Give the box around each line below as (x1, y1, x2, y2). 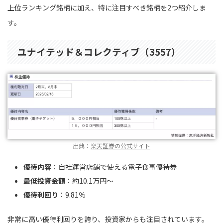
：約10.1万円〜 (65, 175, 113, 186)
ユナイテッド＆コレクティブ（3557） (17, 44, 181, 58)
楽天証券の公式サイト (91, 141, 150, 150)
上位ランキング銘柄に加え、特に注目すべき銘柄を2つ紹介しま (7, 2, 206, 12)
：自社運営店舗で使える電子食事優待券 (51, 161, 177, 172)
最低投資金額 (23, 175, 65, 186)
